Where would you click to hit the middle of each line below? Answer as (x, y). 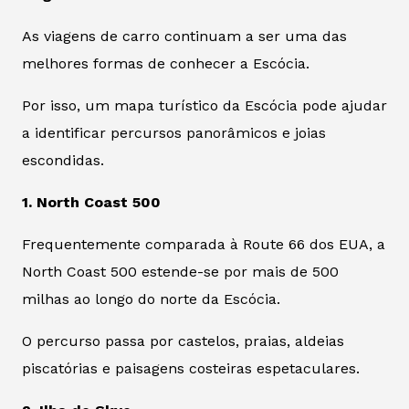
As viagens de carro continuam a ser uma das (184, 36)
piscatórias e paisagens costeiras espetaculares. (191, 368)
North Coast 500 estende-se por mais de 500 (180, 271)
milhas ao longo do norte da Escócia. (151, 299)
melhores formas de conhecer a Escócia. (166, 63)
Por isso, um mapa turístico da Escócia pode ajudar (204, 105)
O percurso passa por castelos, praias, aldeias (183, 341)
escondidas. (63, 160)
